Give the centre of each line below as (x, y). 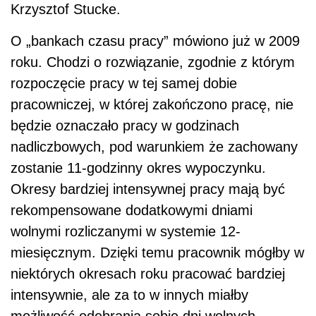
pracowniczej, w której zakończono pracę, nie (152, 105)
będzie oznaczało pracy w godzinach (125, 126)
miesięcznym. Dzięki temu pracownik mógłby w (157, 253)
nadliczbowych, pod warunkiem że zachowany (154, 147)
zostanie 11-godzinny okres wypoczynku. (138, 168)
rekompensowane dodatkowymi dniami (132, 211)
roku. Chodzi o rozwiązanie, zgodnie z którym (153, 62)
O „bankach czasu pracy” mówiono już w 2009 (155, 41)
